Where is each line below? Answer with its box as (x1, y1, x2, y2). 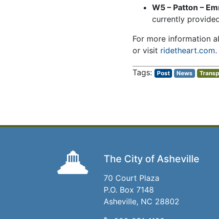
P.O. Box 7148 (104, 185, 154, 195)
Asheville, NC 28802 (104, 197, 179, 206)
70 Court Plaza (104, 173, 159, 183)
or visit (132, 45, 160, 55)
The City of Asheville (104, 153, 199, 165)
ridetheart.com (160, 45, 215, 55)
